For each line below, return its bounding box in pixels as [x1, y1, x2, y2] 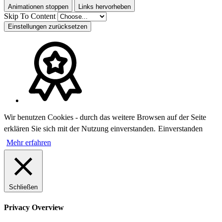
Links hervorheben [78, 3, 131, 11]
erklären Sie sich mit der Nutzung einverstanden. [4, 124, 156, 133]
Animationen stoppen [8, 3, 68, 11]
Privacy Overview [4, 203, 64, 212]
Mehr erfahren [6, 138, 51, 147]
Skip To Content [4, 12, 57, 21]
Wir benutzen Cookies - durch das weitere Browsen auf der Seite [4, 113, 206, 122]
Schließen [9, 183, 38, 191]
